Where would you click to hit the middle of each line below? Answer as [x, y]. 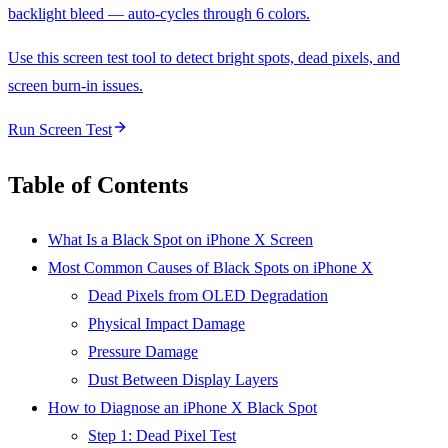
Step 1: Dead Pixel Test [162, 435]
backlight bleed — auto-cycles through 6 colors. [159, 13]
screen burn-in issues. [75, 85]
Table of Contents [98, 184]
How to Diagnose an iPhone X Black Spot [182, 407]
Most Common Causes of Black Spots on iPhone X [210, 267]
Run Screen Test [60, 129]
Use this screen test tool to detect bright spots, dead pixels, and [204, 57]
